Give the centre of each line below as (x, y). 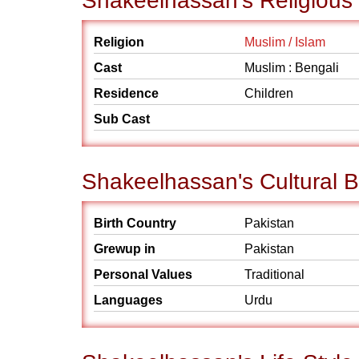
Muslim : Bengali (292, 68)
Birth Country (135, 223)
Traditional (274, 274)
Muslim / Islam (285, 42)
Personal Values (143, 274)
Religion (119, 42)
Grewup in (125, 249)
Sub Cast (122, 119)
